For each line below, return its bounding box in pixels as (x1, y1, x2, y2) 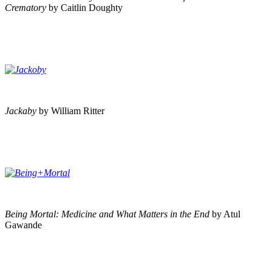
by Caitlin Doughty (49, 2, 123, 13)
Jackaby (5, 105, 39, 116)
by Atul (212, 208, 240, 219)
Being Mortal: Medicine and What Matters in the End (5, 208, 212, 219)
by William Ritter (39, 105, 104, 116)
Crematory (5, 2, 49, 13)
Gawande (5, 219, 42, 230)
